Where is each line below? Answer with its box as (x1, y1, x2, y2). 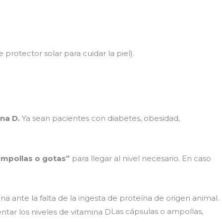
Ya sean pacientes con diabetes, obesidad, (20, 113, 180, 123)
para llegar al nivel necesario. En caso (70, 153, 211, 163)
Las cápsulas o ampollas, (111, 206, 203, 216)
